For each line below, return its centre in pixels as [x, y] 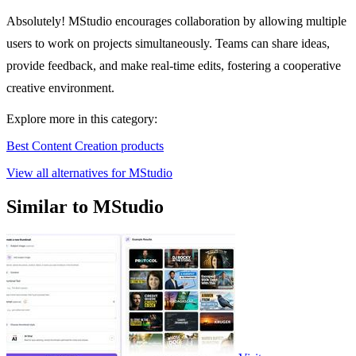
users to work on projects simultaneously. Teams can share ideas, [168, 44]
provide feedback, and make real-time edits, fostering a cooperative [174, 66]
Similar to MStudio [85, 207]
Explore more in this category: [82, 119]
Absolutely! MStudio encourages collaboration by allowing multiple [176, 21]
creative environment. [60, 88]
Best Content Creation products [85, 146]
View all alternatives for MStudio [89, 173]
